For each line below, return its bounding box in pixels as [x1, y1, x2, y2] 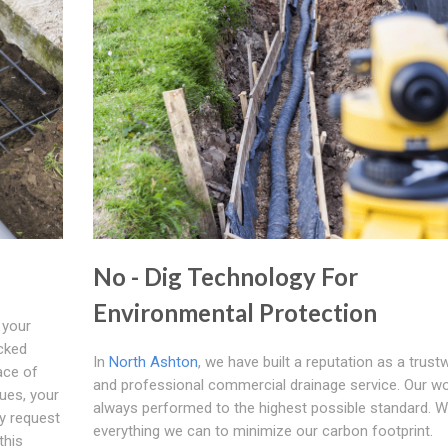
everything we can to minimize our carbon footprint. [92, 422, 433, 441]
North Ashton [108, 353, 198, 372]
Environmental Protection [92, 298, 377, 328]
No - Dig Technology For [92, 262, 358, 292]
